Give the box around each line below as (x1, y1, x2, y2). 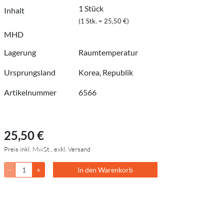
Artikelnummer (4, 87, 56, 97)
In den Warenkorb (77, 165, 133, 174)
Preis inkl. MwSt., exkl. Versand (4, 145, 90, 153)
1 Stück (78, 3, 104, 13)
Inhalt (4, 5, 24, 15)
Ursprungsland (4, 67, 55, 77)
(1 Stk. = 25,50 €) (78, 17, 129, 25)
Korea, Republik (78, 67, 133, 77)
